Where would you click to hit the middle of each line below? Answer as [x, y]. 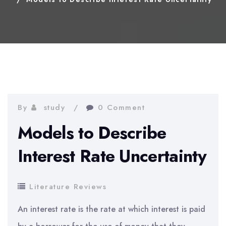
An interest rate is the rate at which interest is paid [111, 209]
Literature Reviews [68, 187]
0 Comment [121, 107]
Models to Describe [92, 133]
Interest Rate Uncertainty [112, 156]
